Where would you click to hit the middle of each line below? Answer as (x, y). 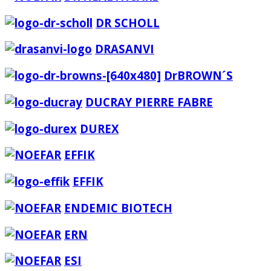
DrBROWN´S (198, 76)
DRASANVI (125, 49)
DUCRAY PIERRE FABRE (149, 102)
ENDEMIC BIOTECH (118, 207)
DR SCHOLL (128, 22)
